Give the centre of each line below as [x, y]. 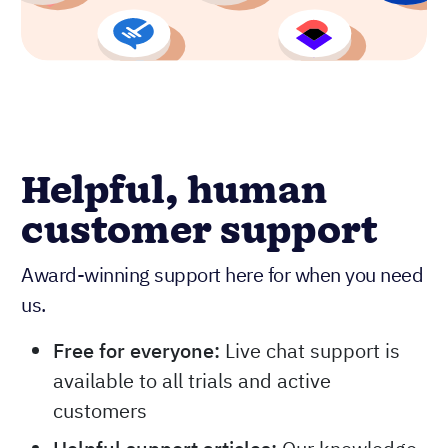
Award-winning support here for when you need [222, 274]
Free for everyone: [136, 350]
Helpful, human [174, 191]
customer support [199, 231]
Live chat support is [310, 350]
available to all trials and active [192, 380]
